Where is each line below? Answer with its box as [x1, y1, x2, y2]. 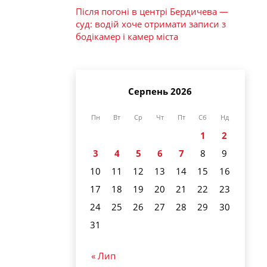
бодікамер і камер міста [76, 30, 178, 42]
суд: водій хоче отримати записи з [76, 17, 226, 30]
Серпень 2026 [128, 85, 192, 97]
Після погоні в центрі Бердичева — [76, 5, 228, 17]
